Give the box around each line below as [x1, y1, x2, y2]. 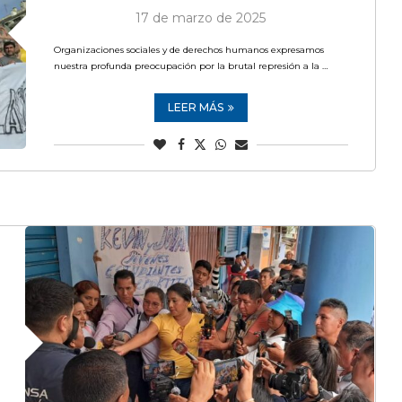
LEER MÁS [167, 100, 223, 114]
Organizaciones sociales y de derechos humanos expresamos [53, 44, 324, 56]
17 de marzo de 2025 [135, 10, 267, 26]
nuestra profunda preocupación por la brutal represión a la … [53, 60, 328, 72]
